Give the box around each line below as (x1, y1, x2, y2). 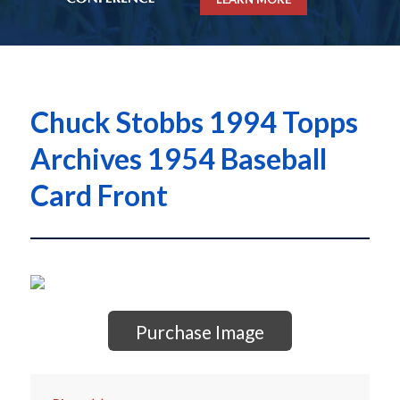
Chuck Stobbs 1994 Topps (29, 104, 358, 140)
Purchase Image (135, 321, 264, 344)
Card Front (29, 178, 168, 213)
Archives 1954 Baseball (29, 141, 327, 177)
